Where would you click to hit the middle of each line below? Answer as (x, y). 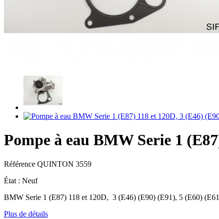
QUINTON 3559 (64, 164)
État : (13, 180)
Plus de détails (26, 214)
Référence (21, 164)
